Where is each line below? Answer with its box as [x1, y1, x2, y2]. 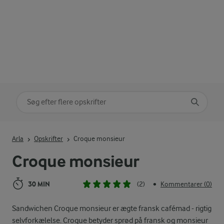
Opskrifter [34, 134, 63, 142]
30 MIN [28, 179, 50, 188]
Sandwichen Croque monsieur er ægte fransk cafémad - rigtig [12, 203, 211, 213]
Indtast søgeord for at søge [16, 124, 104, 133]
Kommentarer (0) [160, 180, 212, 188]
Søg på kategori [19, 93, 69, 103]
